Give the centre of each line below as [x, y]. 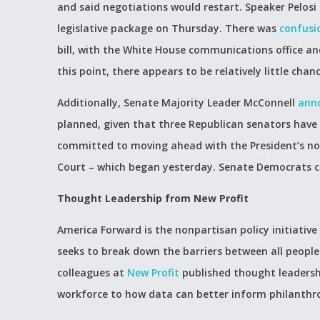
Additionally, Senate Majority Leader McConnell [177, 102]
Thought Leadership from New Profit [153, 198]
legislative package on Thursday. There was [168, 28]
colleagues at [92, 272]
